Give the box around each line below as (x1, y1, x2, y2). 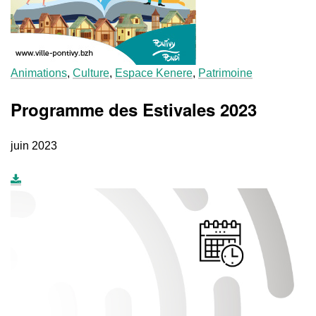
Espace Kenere (115, 66, 193, 79)
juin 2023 (11, 139, 57, 152)
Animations (11, 66, 67, 79)
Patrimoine (198, 66, 253, 79)
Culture (73, 66, 109, 79)
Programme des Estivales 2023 (11, 97, 257, 121)
